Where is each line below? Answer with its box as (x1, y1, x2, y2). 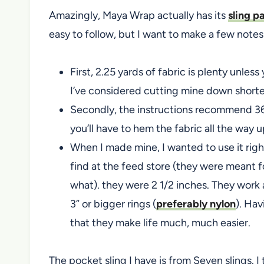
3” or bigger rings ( (70, 197, 156, 210)
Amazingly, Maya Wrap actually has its (49, 8, 228, 22)
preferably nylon (156, 197, 236, 210)
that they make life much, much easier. (70, 216, 250, 229)
